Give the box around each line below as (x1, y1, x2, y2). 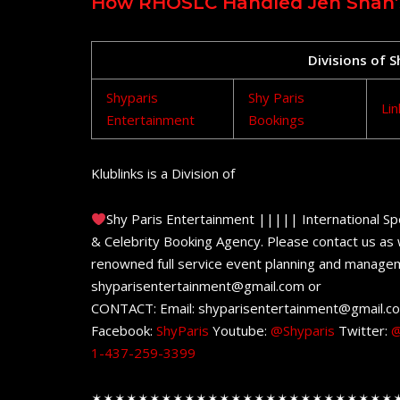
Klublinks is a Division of (91, 164, 235, 183)
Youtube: (212, 321, 271, 340)
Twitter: (338, 321, 391, 340)
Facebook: (91, 321, 156, 340)
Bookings (248, 111, 304, 129)
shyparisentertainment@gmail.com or (91, 277, 321, 296)
